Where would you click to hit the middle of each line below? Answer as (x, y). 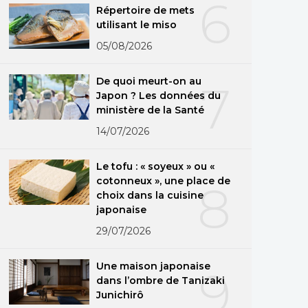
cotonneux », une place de (163, 180)
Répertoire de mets (146, 10)
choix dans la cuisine (150, 195)
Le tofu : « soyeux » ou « (155, 166)
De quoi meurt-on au (149, 81)
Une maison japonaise (154, 266)
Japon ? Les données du (159, 95)
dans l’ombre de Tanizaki (161, 280)
